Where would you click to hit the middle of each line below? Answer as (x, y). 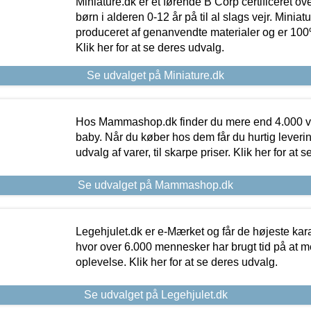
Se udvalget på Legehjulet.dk (155, 294)
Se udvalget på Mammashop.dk (155, 185)
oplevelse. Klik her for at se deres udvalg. (176, 262)
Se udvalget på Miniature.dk (155, 75)
